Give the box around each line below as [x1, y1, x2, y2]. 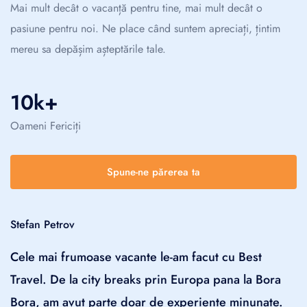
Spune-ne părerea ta [107, 164, 200, 180]
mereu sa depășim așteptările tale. [10, 40, 166, 57]
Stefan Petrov [10, 216, 75, 232]
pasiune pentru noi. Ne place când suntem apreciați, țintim [10, 20, 280, 36]
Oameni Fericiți [10, 117, 81, 134]
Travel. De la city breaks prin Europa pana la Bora [10, 270, 281, 288]
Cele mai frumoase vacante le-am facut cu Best [10, 247, 262, 266]
